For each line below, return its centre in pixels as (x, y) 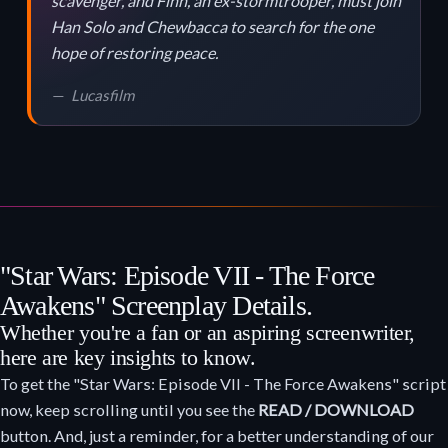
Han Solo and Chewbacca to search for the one (212, 26)
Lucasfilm (102, 94)
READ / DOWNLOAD (336, 409)
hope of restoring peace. (134, 52)
